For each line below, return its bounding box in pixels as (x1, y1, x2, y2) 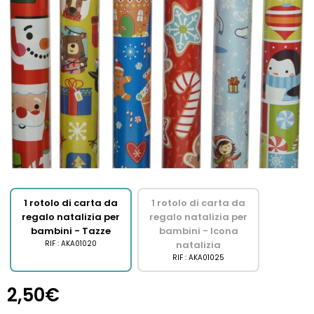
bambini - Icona (158, 224, 238, 238)
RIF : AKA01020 (45, 238, 97, 249)
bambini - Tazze (31, 224, 111, 238)
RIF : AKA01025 (172, 252, 224, 263)
